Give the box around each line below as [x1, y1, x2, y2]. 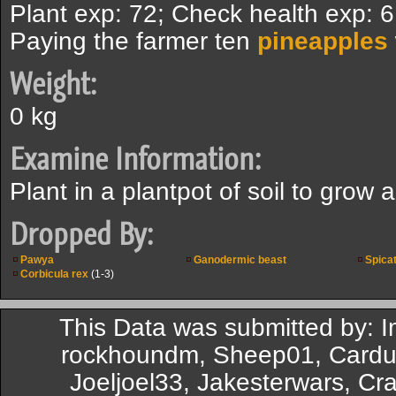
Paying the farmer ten [10, 27, 257, 55]
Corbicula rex [20, 268, 88, 280]
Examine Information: [10, 139, 261, 179]
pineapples [257, 27, 388, 55]
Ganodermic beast [194, 254, 286, 266]
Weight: [10, 64, 96, 104]
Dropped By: [10, 214, 153, 255]
